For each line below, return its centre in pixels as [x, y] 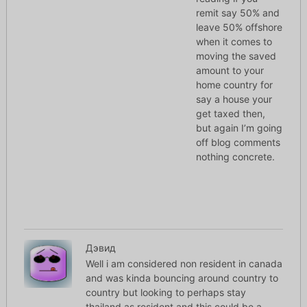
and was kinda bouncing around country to [182, 278]
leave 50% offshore [240, 27]
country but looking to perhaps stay [165, 293]
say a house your [234, 99]
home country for [235, 85]
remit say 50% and [238, 13]
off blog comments [238, 143]
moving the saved [236, 56]
